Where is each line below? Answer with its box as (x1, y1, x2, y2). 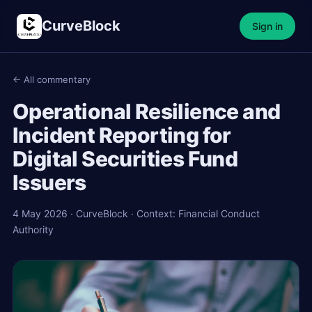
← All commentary (13, 74, 91, 85)
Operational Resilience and (13, 99, 281, 124)
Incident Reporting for (13, 123, 231, 148)
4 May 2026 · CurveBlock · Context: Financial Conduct (13, 208, 260, 219)
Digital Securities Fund (13, 146, 238, 171)
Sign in (252, 20, 283, 32)
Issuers (13, 170, 86, 195)
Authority (13, 224, 54, 235)
